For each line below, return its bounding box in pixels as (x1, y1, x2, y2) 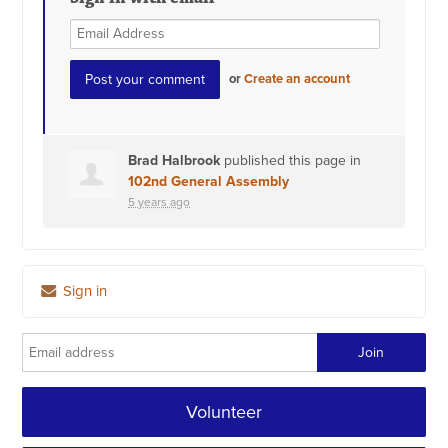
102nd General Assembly (128, 172, 290, 190)
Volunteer (185, 400, 262, 423)
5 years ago (128, 194, 191, 209)
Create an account (244, 70, 351, 87)
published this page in (220, 151, 362, 169)
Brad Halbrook (128, 151, 221, 169)
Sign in (59, 281, 108, 300)
